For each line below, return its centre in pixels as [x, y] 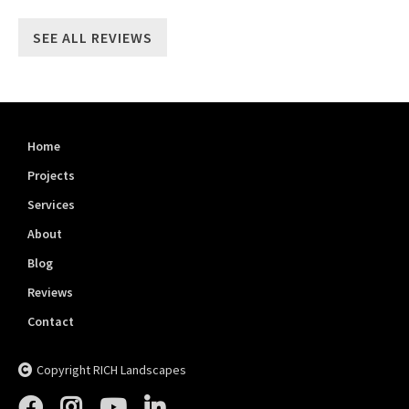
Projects [51, 175]
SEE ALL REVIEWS [93, 37]
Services [51, 204]
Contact [51, 321]
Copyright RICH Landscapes [111, 370]
